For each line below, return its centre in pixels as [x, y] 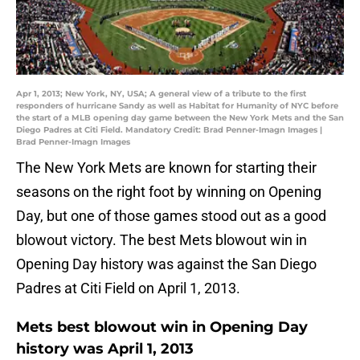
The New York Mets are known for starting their [166, 168]
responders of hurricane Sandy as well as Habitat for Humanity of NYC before [177, 106]
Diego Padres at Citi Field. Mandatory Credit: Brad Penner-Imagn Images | [169, 130]
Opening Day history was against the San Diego [166, 264]
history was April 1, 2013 [105, 349]
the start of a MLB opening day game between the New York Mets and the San [180, 118]
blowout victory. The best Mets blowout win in [162, 240]
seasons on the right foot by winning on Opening [169, 192]
